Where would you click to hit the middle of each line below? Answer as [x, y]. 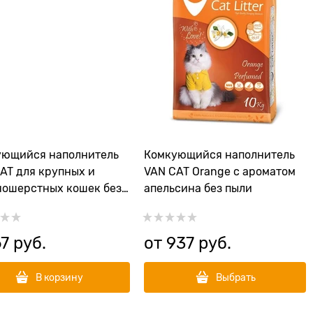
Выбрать [235, 277]
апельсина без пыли [198, 189]
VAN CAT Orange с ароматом [220, 172]
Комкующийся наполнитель [219, 155]
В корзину [59, 277]
